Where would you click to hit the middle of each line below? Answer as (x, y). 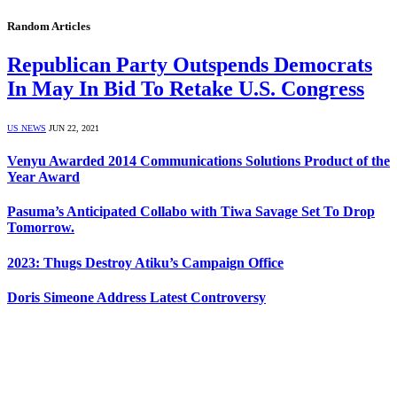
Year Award (43, 177)
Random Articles (49, 26)
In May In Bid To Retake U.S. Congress (186, 88)
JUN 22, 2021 (74, 128)
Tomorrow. (41, 228)
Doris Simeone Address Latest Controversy (136, 297)
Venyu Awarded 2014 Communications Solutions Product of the (198, 161)
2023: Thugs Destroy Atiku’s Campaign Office (145, 262)
